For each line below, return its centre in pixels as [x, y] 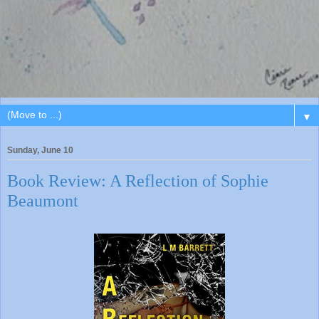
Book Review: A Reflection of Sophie [138, 180]
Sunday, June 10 [40, 150]
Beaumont [43, 200]
